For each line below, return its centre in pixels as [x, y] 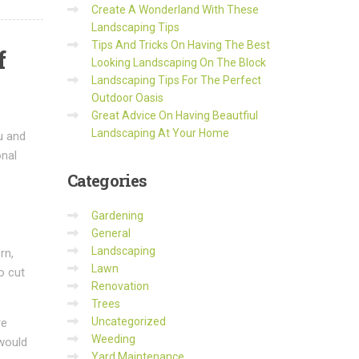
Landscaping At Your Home [160, 133]
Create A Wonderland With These [175, 10]
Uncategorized [128, 321]
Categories [107, 180]
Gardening [117, 216]
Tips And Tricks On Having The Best [180, 45]
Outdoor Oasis [127, 98]
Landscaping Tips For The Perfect [176, 80]
